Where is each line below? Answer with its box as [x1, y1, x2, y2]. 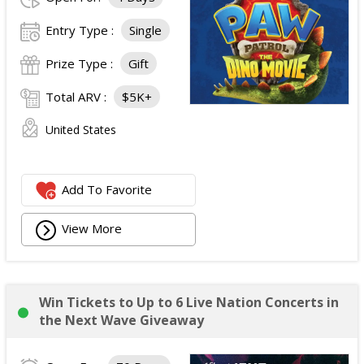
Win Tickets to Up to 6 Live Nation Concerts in [39, 293, 339, 312]
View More [62, 220, 123, 237]
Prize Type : [45, 55, 116, 72]
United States [45, 122, 116, 138]
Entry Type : [45, 22, 117, 39]
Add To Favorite [62, 180, 153, 197]
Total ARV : [45, 89, 110, 106]
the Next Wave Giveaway [39, 311, 204, 330]
